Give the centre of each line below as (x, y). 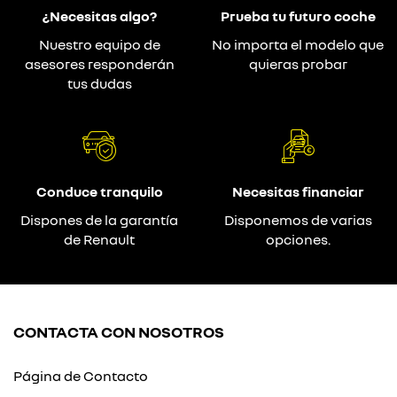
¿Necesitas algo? (99, 16)
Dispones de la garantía (99, 220)
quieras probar (298, 64)
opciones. (298, 240)
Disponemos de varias (298, 220)
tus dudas (99, 84)
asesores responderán (99, 64)
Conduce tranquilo (99, 192)
